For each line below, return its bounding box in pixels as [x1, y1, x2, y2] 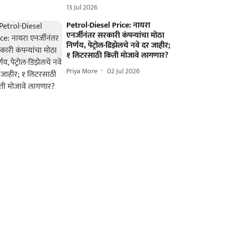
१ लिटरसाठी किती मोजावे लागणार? [66, 49, 169, 62]
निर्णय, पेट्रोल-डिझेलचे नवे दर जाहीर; [66, 39, 171, 52]
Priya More [66, 65, 98, 77]
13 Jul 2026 [66, 2, 98, 13]
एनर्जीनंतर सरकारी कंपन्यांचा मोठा [66, 29, 165, 42]
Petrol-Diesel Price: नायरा [66, 19, 151, 32]
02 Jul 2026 [107, 65, 140, 77]
